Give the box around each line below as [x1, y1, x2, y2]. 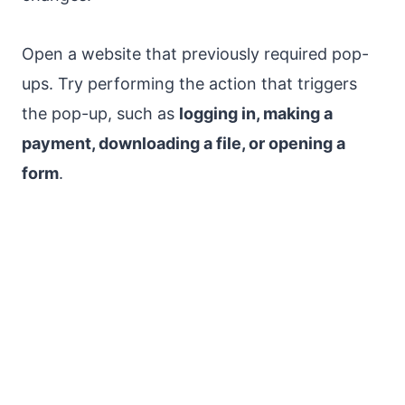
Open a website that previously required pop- [22, 44, 369, 64]
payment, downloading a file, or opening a [22, 134, 345, 154]
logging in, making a [179, 104, 333, 124]
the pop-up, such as [22, 104, 179, 124]
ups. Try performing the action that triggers [22, 74, 357, 94]
